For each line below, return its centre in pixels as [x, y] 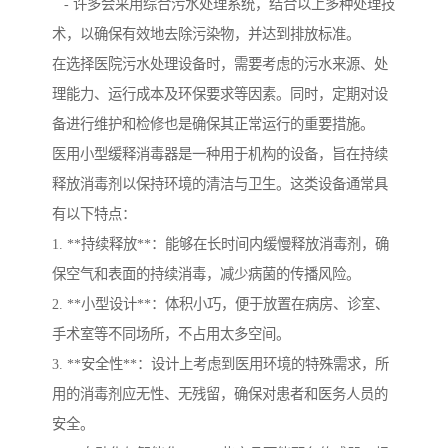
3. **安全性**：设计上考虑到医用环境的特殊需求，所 [220, 364]
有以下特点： [94, 214]
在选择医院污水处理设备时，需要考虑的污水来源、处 [220, 64]
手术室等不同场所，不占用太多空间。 [171, 334]
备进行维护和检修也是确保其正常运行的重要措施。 [213, 124]
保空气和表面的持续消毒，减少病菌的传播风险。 [206, 274]
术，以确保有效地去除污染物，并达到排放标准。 [206, 34]
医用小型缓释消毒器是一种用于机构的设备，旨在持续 [220, 154]
